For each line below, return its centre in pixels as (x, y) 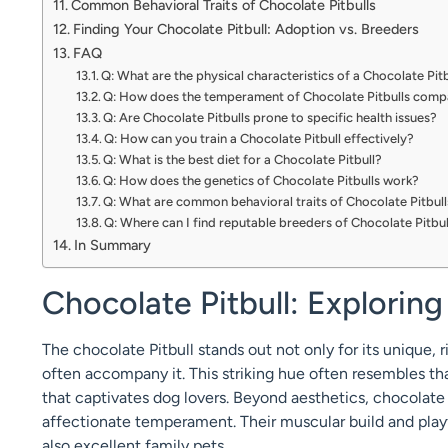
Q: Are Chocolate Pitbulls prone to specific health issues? (270, 117)
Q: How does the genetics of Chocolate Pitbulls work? (261, 180)
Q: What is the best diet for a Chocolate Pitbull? (243, 159)
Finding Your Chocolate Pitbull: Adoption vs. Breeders (245, 28)
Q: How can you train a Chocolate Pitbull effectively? (259, 138)
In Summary (112, 244)
